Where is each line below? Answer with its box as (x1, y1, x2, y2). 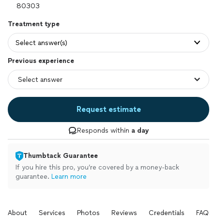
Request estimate (76, 105, 141, 114)
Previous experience (8, 57, 74, 65)
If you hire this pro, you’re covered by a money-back (15, 163, 179, 171)
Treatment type (8, 20, 60, 28)
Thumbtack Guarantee (23, 152, 98, 160)
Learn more (51, 172, 87, 181)
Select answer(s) (15, 38, 67, 47)
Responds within (77, 126, 131, 135)
